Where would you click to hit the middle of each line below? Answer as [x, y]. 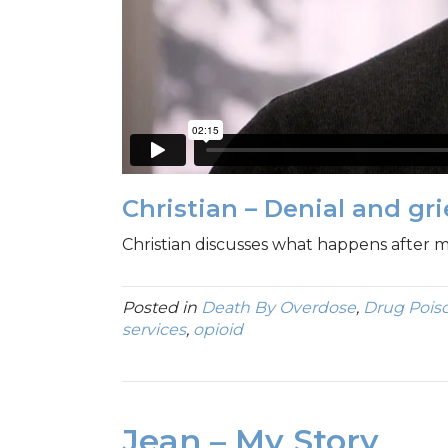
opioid [218, 330]
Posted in [161, 308]
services [154, 330]
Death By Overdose [278, 308]
